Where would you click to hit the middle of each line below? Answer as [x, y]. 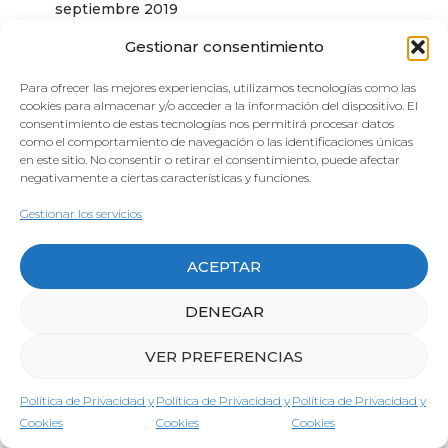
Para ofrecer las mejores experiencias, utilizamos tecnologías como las [218, 87]
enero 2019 [95, 313]
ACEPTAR [224, 266]
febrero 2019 [101, 275]
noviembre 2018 [113, 389]
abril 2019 [90, 199]
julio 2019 [89, 85]
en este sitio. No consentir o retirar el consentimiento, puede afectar [210, 159]
